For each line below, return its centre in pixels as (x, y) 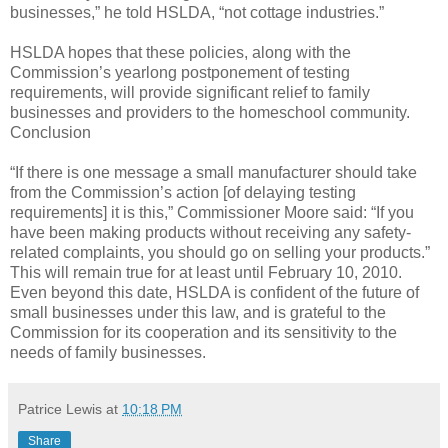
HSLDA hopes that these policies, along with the (180, 52)
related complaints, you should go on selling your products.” (220, 252)
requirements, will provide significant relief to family (190, 92)
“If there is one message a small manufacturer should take (213, 172)
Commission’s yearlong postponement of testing (180, 72)
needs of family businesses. (108, 352)
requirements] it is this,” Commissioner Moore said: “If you (212, 212)
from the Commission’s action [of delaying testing (183, 192)
